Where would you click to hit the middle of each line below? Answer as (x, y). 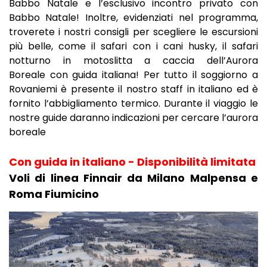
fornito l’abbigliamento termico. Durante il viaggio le (133, 103)
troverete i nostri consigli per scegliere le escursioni (133, 32)
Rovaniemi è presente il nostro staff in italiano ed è (133, 89)
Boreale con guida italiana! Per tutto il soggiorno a (133, 75)
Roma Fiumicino (54, 194)
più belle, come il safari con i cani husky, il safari (133, 46)
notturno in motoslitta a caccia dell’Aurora (133, 60)
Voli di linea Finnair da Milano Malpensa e (133, 178)
